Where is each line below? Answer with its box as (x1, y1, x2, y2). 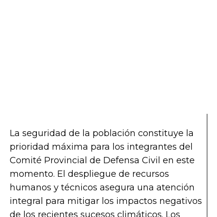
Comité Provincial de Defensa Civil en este (10, 155, 195, 166)
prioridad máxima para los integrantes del (10, 141, 193, 153)
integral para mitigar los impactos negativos (10, 196, 202, 207)
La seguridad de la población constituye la (10, 128, 194, 139)
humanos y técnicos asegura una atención (10, 182, 195, 193)
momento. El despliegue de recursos (10, 169, 169, 180)
